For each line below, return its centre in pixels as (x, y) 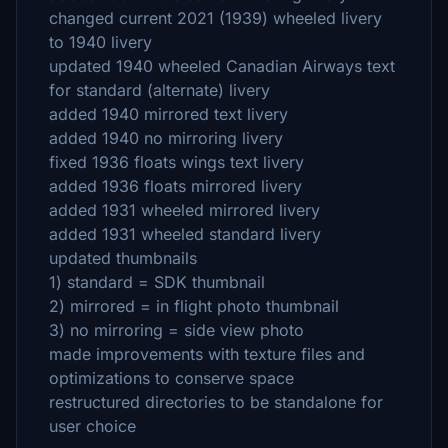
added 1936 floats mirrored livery (175, 186)
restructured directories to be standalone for (216, 402)
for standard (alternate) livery (159, 90)
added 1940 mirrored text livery (168, 114)
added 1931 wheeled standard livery (185, 234)
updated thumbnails (123, 258)
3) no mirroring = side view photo (176, 330)
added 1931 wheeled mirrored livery (184, 210)
